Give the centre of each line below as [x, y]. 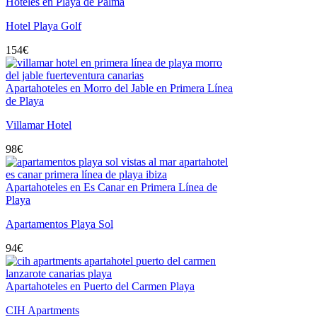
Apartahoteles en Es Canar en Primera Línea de [111, 187]
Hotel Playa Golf [44, 26]
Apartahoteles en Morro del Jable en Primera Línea [119, 88]
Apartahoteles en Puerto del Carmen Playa [100, 286]
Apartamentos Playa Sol [59, 224]
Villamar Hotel [39, 125]
